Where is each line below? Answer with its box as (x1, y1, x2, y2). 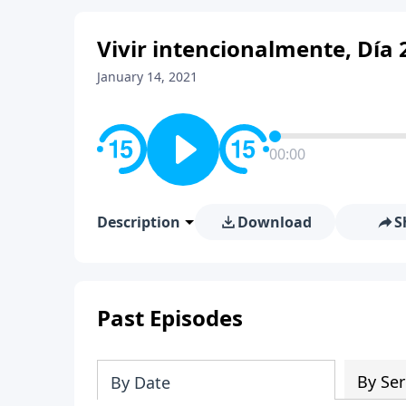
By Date (111, 371, 170, 393)
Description (97, 211, 180, 232)
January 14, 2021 (97, 67, 198, 85)
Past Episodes (97, 302, 243, 333)
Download (237, 211, 312, 232)
